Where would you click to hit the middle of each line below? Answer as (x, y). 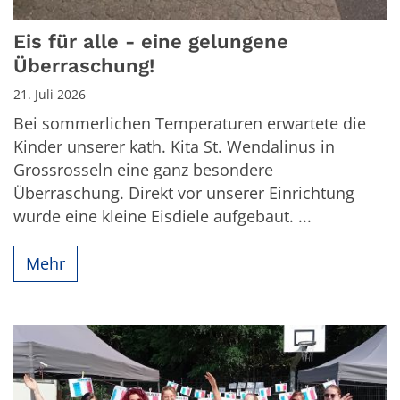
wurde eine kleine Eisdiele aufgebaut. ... (162, 216)
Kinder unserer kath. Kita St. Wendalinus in (174, 146)
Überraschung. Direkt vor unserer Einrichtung (184, 192)
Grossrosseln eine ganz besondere (143, 169)
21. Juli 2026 (50, 94)
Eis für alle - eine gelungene (151, 41)
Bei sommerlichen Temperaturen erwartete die (190, 123)
